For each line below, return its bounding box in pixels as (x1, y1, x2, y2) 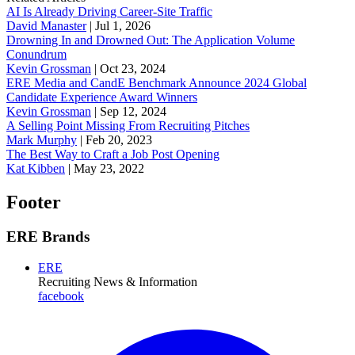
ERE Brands (6, 228, 90, 246)
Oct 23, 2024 (100, 61, 166, 75)
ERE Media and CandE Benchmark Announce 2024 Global (6, 75, 307, 90)
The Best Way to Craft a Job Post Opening (6, 147, 219, 161)
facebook (38, 289, 84, 303)
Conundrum (6, 47, 67, 61)
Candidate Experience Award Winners (6, 90, 197, 104)
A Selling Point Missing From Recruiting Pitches (6, 118, 250, 132)
